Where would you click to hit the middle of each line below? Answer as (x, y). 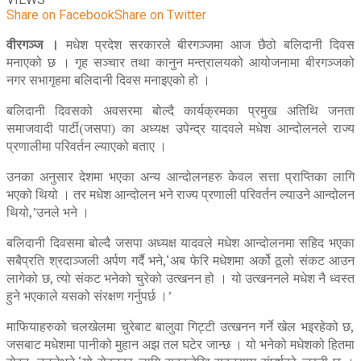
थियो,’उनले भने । (48, 212)
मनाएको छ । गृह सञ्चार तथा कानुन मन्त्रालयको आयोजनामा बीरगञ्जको (180, 62)
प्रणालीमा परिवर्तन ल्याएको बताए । (87, 146)
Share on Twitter (160, 15)
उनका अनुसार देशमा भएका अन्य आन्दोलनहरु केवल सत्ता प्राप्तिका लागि (180, 177)
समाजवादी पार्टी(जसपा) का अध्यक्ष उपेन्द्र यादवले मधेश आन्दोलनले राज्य (180, 129)
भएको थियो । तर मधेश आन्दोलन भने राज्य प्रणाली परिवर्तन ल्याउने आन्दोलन (180, 195)
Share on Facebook (60, 15)
